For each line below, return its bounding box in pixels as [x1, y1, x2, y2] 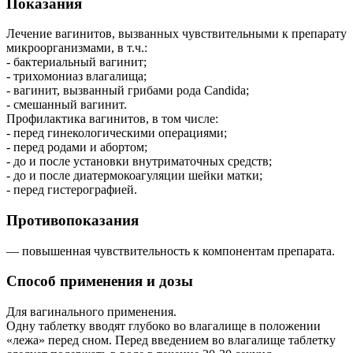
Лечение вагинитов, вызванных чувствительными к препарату [6, 27, 347, 41]
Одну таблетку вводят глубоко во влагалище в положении [6, 319, 321, 333]
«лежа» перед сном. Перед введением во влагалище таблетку [6, 333, 336, 347]
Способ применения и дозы [6, 273, 193, 290]
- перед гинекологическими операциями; [6, 126, 227, 140]
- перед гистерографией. [6, 183, 137, 197]
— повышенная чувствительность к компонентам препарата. [6, 243, 335, 258]
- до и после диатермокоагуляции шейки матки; [6, 169, 262, 183]
